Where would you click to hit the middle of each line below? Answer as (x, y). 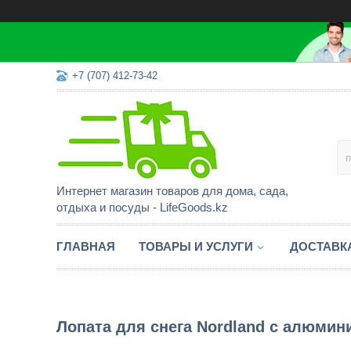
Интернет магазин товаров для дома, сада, (172, 191)
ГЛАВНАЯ (86, 246)
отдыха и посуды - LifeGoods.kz (142, 207)
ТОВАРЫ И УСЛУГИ (196, 246)
